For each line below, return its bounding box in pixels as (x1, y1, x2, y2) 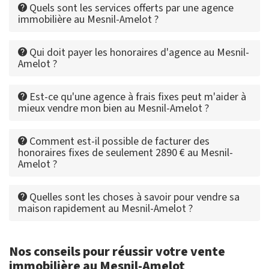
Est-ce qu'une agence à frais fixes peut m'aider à (27, 89, 246, 105)
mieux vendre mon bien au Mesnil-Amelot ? (18, 101, 209, 116)
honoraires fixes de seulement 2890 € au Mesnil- (18, 145, 233, 161)
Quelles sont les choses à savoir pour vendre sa (27, 190, 240, 205)
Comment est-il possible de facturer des (27, 134, 210, 150)
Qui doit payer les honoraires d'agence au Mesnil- (27, 45, 249, 61)
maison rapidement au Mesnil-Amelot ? (18, 201, 193, 217)
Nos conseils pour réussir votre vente (9, 242, 225, 262)
